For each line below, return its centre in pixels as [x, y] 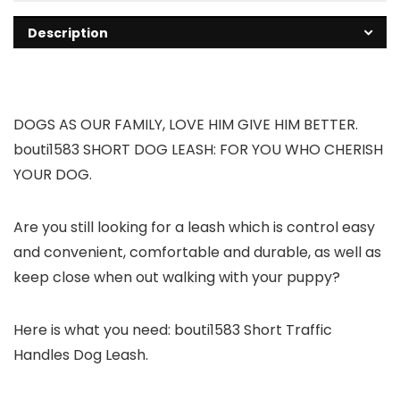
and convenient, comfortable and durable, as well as [197, 253]
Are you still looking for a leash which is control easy [194, 228]
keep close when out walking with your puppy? [177, 278]
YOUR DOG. [53, 175]
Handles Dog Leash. [81, 355]
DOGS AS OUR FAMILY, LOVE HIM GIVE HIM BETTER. [186, 125]
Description [68, 33]
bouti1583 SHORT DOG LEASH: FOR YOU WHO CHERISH [198, 150]
